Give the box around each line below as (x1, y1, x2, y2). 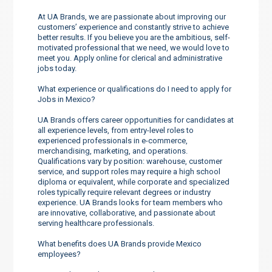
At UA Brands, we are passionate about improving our (38, 12, 226, 21)
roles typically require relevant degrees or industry (38, 187, 211, 197)
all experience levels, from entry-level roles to (38, 125, 194, 135)
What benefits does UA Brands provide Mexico (38, 239, 202, 248)
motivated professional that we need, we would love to (38, 42, 230, 52)
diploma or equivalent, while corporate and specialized (38, 177, 230, 186)
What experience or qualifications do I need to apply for (38, 84, 232, 93)
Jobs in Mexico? (38, 94, 96, 104)
